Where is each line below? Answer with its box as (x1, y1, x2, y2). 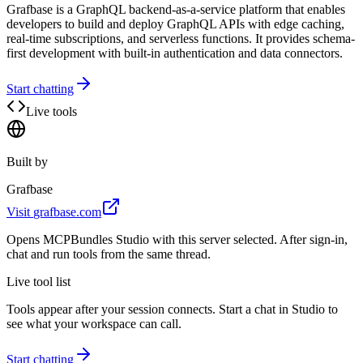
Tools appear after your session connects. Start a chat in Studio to (6, 301, 338, 316)
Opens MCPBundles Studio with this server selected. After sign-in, (6, 232, 348, 246)
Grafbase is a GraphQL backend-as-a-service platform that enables (6, 2, 345, 16)
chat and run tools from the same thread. (6, 246, 211, 261)
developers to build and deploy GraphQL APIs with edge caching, (6, 16, 344, 31)
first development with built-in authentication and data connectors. (6, 45, 343, 60)
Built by (6, 154, 48, 169)
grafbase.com (33, 204, 101, 219)
